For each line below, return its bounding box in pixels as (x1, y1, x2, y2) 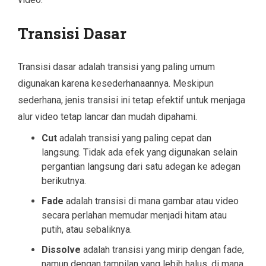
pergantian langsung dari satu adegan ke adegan (42, 160, 240, 172)
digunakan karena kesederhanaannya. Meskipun (18, 77, 214, 89)
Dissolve (42, 243, 81, 255)
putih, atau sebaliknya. (42, 223, 132, 235)
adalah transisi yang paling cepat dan (57, 132, 211, 144)
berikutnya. (42, 175, 86, 186)
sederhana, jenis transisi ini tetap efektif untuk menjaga (18, 94, 245, 106)
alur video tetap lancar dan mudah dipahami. (18, 110, 197, 122)
